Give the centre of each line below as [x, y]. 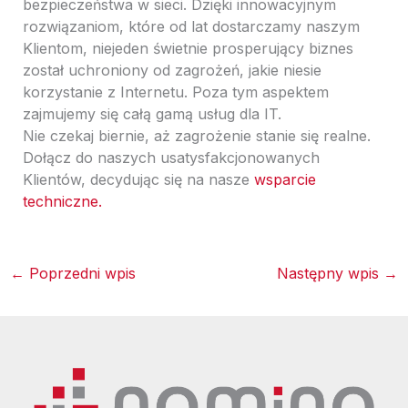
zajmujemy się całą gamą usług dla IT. [152, 114]
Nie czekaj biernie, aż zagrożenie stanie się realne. [196, 136]
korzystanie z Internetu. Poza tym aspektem [175, 92]
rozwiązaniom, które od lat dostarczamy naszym [191, 27]
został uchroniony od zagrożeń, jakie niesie [172, 71]
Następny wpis [331, 274]
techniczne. [62, 202]
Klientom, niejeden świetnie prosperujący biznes [188, 49]
